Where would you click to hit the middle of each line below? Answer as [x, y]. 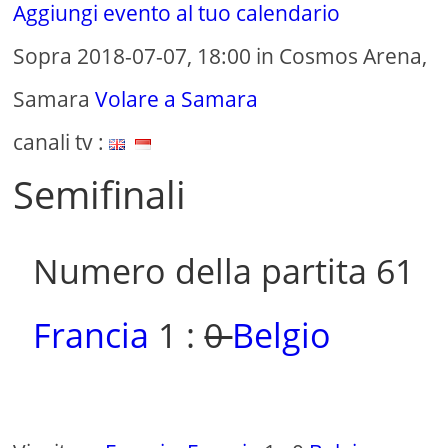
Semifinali [100, 194]
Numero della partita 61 [224, 271]
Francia [91, 335]
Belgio [282, 335]
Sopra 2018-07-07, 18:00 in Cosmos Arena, [220, 56]
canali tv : [61, 142]
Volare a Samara [177, 99]
